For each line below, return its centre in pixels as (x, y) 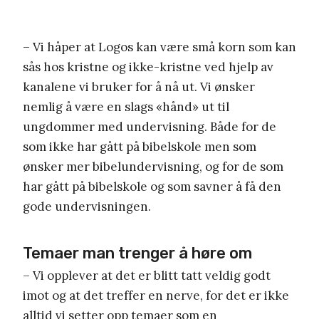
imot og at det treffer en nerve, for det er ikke (156, 296)
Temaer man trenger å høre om (137, 253)
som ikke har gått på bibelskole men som (140, 147)
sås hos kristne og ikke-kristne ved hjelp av (148, 67)
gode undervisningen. (87, 207)
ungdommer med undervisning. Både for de (150, 127)
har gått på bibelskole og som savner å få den (152, 187)
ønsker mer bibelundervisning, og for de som (153, 167)
